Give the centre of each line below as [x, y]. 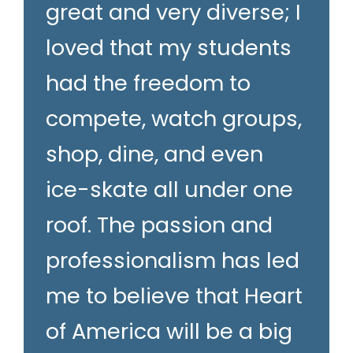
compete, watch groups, [174, 119]
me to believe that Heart [174, 296]
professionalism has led [173, 261]
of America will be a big [169, 332]
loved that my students [169, 48]
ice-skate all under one [169, 190]
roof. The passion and [159, 225]
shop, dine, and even [154, 154]
